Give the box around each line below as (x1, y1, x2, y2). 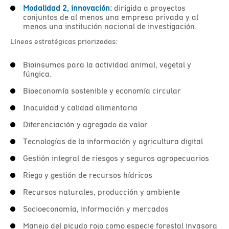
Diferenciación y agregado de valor (23, 120, 148, 129)
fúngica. (23, 69, 52, 78)
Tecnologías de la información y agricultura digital (23, 136, 203, 146)
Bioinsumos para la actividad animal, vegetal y (23, 60, 191, 69)
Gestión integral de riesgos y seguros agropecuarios (23, 153, 209, 163)
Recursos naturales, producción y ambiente (23, 187, 180, 196)
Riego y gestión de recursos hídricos (23, 170, 152, 179)
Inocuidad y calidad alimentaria (23, 103, 138, 112)
